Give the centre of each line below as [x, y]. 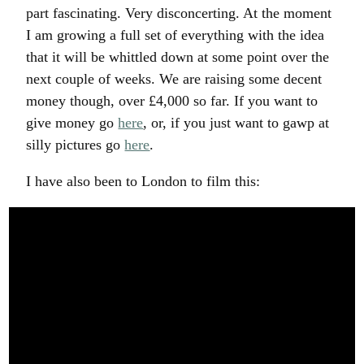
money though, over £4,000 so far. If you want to [172, 101]
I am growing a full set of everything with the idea [175, 35]
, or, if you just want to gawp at [236, 123]
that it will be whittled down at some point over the [178, 57]
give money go [72, 123]
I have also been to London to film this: [143, 182]
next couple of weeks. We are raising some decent [174, 79]
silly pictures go [76, 145]
